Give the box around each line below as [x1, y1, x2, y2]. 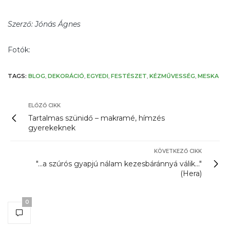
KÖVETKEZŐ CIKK [154, 147, 202, 155]
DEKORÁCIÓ [48, 72, 84, 80]
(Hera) [180, 168, 202, 178]
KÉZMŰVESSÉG [149, 72, 195, 80]
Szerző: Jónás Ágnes [8, 19, 81, 29]
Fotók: [8, 45, 30, 54]
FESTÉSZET [111, 72, 147, 80]
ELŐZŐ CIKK [28, 102, 61, 109]
